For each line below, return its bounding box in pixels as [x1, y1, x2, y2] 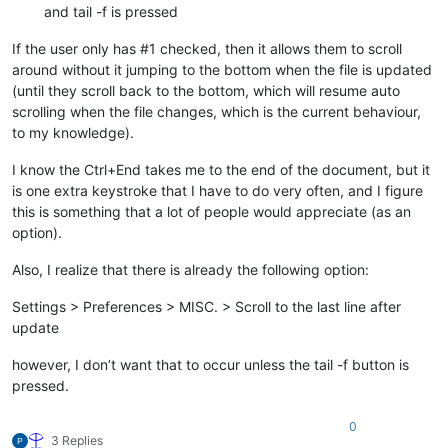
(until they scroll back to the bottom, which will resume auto [12, 81, 400, 99]
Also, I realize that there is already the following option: [12, 260, 369, 278]
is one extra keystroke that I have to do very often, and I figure [12, 181, 423, 199]
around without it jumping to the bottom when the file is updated [12, 60, 432, 78]
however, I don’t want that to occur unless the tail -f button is [12, 355, 409, 373]
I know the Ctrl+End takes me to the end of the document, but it [12, 160, 430, 178]
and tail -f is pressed [44, 2, 178, 20]
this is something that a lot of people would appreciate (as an [12, 202, 411, 220]
